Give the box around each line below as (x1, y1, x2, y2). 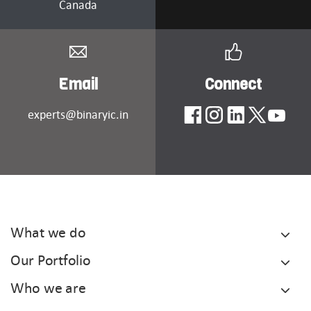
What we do (10, 223, 86, 242)
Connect (205, 74, 262, 95)
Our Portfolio (10, 251, 91, 270)
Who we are (10, 278, 86, 298)
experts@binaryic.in (27, 107, 128, 123)
